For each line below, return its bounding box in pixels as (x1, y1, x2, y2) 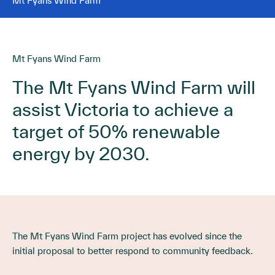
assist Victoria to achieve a (12, 98, 233, 120)
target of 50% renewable (12, 120, 220, 142)
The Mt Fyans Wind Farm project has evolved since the (12, 230, 242, 241)
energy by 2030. (12, 142, 150, 164)
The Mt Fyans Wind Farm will (12, 76, 255, 98)
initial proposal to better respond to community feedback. (12, 245, 253, 256)
